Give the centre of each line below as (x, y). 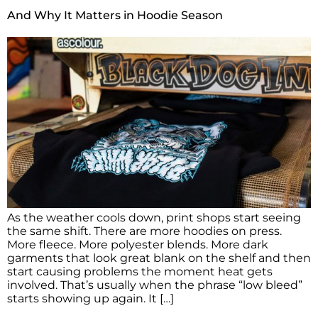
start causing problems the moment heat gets (140, 271)
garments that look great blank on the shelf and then (159, 258)
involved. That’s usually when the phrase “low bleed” (155, 285)
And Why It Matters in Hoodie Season (115, 15)
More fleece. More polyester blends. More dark (138, 244)
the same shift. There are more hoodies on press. (144, 231)
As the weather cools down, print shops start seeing (154, 217)
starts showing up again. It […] (91, 298)
